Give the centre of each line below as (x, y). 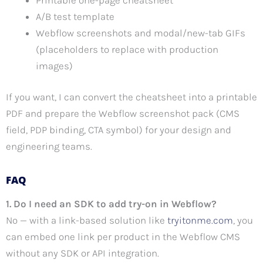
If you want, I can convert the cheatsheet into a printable (131, 97)
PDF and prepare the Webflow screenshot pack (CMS (123, 114)
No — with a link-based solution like (87, 220)
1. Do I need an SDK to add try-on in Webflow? (111, 203)
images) (54, 65)
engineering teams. (49, 146)
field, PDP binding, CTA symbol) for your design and (119, 130)
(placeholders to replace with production (127, 49)
